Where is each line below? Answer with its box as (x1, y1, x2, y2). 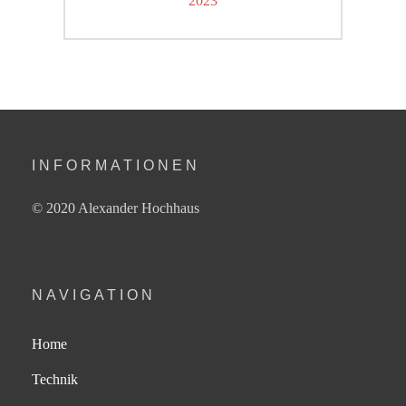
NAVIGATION (32, 287, 156, 304)
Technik (32, 372, 78, 388)
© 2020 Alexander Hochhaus (32, 200, 199, 217)
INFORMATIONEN (32, 158, 200, 174)
